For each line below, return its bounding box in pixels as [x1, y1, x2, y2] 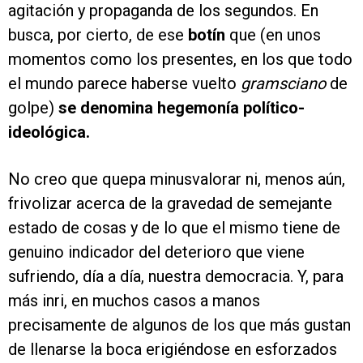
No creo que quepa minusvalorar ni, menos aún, [8, 169, 345, 189]
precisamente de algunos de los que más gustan [8, 315, 351, 335]
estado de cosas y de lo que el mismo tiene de [8, 218, 340, 237]
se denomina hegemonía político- [58, 98, 305, 117]
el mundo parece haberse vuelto [8, 74, 241, 93]
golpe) [8, 98, 58, 117]
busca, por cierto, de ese [8, 25, 184, 45]
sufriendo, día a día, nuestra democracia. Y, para [8, 267, 344, 286]
